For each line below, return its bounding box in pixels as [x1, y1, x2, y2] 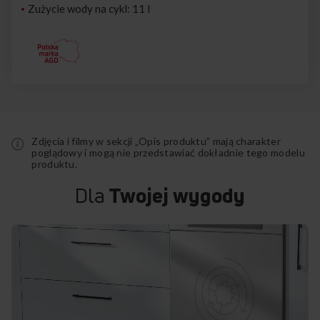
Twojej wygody [105, 182, 245, 209]
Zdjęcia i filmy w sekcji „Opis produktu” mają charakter [31, 135, 281, 148]
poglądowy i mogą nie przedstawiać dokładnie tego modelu [31, 146, 305, 159]
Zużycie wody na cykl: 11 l [28, 2, 150, 16]
